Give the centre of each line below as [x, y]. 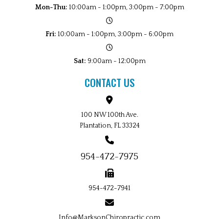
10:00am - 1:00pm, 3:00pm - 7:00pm [126, 8]
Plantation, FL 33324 [109, 126]
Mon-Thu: [52, 8]
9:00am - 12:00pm [116, 61]
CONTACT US [109, 83]
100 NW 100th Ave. [109, 115]
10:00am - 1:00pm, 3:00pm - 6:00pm [116, 34]
